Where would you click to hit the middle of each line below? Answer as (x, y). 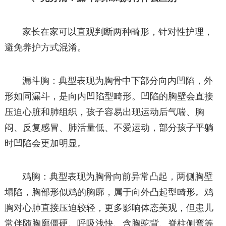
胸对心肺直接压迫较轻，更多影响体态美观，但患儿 (109, 208)
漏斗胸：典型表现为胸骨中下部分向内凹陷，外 (118, 80)
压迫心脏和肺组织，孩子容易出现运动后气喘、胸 (104, 112)
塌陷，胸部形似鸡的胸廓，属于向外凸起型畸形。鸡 (109, 192)
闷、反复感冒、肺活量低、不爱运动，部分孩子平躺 (109, 127)
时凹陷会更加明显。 (45, 143)
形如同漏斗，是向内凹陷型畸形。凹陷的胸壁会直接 (109, 96)
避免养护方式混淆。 (45, 47)
